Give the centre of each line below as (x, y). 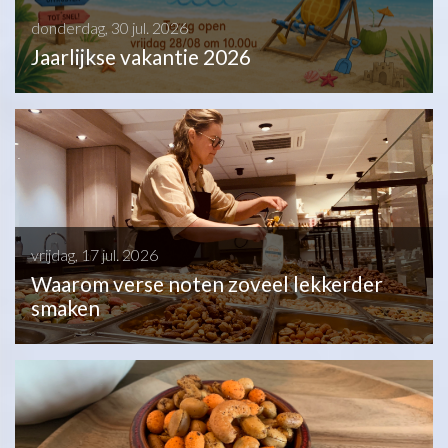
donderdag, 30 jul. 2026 (109, 28)
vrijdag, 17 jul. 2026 (94, 255)
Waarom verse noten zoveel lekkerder (207, 284)
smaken (65, 308)
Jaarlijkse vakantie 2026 (141, 56)
